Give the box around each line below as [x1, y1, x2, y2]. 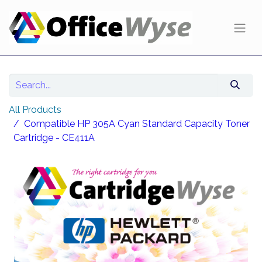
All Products [9, 104, 61, 116]
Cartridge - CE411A [13, 132, 95, 144]
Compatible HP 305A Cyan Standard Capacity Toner [24, 118, 250, 130]
